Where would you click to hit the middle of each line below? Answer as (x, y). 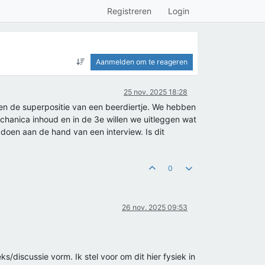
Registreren (129, 11)
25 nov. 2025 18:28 (156, 92)
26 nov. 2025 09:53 (155, 207)
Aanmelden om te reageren (142, 62)
